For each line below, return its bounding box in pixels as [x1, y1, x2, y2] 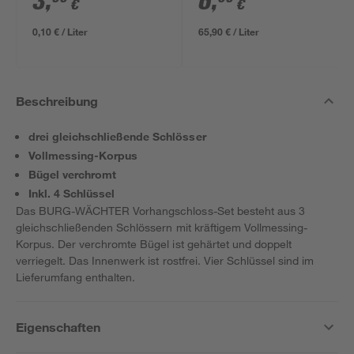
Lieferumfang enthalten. [16, 270, 136, 284]
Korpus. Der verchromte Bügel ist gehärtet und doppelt [16, 237, 292, 250]
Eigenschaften [16, 319, 101, 334]
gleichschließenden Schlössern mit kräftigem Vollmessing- [16, 220, 307, 234]
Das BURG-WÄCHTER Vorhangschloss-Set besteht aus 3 [16, 204, 305, 217]
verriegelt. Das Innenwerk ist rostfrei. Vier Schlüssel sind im [16, 254, 314, 267]
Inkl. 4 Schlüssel [28, 186, 115, 200]
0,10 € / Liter [32, 25, 88, 38]
